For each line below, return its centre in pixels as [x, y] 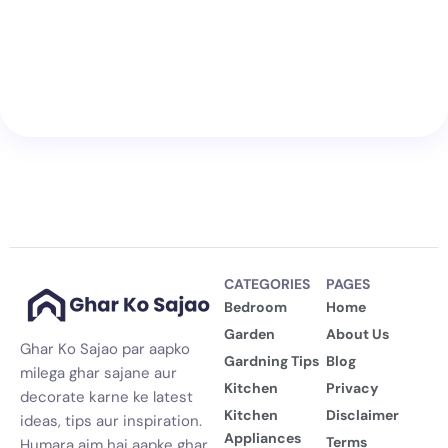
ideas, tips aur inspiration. [111, 421]
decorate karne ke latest [106, 397]
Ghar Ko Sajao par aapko [105, 349]
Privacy [352, 387]
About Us [357, 333]
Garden [249, 333]
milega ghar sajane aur [98, 373]
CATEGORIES [267, 284]
